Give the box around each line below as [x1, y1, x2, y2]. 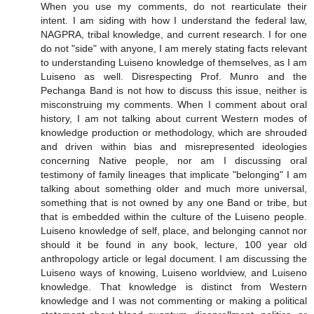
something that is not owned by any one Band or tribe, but [41, 197, 307, 209]
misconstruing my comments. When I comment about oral [41, 99, 307, 111]
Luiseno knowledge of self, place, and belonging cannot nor [41, 225, 307, 237]
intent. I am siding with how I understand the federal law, [41, 15, 307, 27]
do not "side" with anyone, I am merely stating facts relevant [41, 43, 307, 55]
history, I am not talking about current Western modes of [41, 113, 307, 125]
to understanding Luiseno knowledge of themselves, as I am [41, 57, 307, 69]
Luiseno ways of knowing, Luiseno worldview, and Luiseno [41, 267, 307, 279]
